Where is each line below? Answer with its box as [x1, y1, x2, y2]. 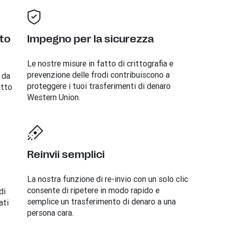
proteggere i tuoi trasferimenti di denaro [27, 80, 171, 91]
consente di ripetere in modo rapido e [27, 185, 159, 195]
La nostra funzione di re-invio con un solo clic [27, 173, 188, 184]
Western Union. [27, 91, 80, 102]
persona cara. [27, 207, 74, 218]
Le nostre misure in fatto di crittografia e [27, 58, 173, 68]
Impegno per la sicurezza [27, 33, 154, 45]
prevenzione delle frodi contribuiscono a [27, 69, 170, 80]
